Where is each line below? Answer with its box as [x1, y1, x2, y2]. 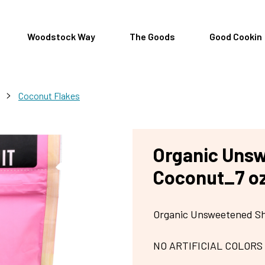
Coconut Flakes [18, 89, 80, 101]
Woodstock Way [27, 30, 95, 42]
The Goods [129, 30, 175, 42]
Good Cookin [209, 30, 262, 42]
